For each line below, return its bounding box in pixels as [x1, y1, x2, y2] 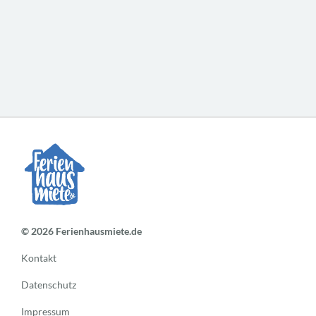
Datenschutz [21, 279, 76, 291]
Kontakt [21, 252, 56, 265]
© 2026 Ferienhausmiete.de [21, 225, 142, 238]
